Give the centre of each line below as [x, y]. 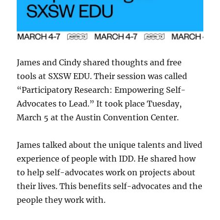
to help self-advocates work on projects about [106, 172]
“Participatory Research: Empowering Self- [101, 90]
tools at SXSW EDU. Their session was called [102, 76]
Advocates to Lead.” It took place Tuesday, [99, 103]
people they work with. [61, 200]
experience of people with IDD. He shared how [106, 158]
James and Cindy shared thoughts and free [99, 62]
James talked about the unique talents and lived [110, 145]
